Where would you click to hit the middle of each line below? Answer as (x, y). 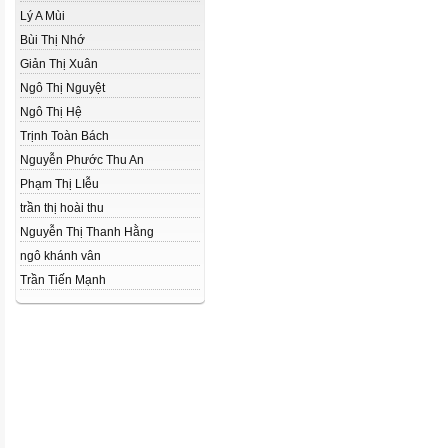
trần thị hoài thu (62, 208)
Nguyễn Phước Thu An (82, 160)
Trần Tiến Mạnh (63, 280)
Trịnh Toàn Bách (64, 136)
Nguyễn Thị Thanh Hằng (87, 232)
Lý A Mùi (42, 16)
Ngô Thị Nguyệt (62, 88)
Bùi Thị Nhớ (52, 40)
